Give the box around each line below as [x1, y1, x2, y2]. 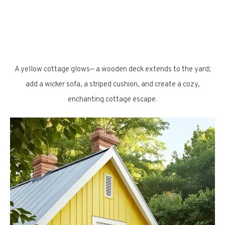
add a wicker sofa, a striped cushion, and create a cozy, [25, 80, 200, 89]
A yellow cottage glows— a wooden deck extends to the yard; [14, 65, 211, 74]
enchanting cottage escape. [68, 95, 157, 104]
